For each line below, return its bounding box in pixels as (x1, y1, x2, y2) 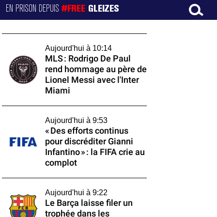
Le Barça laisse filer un (45, 198, 133, 208)
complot (45, 158, 77, 168)
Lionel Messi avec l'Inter (45, 75, 139, 85)
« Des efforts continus (45, 126, 128, 136)
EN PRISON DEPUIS (6, 4, 62, 13)
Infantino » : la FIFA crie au (45, 147, 145, 157)
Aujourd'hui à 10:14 (45, 44, 112, 52)
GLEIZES (88, 4, 120, 14)
